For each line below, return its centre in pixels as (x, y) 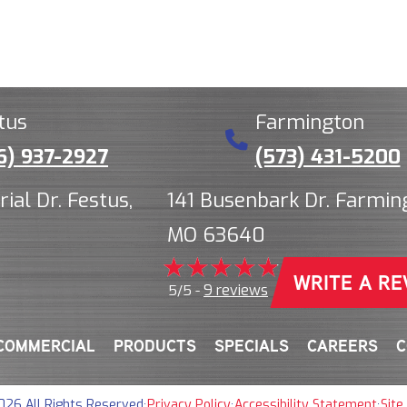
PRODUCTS (154, 345)
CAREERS (342, 345)
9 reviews (236, 290)
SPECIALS (251, 345)
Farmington (309, 122)
